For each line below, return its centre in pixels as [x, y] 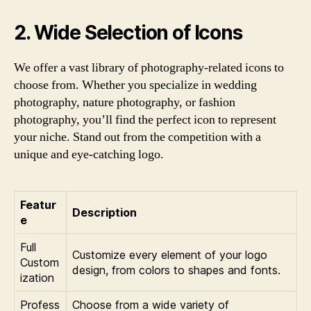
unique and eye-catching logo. [89, 154]
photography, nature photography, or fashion [125, 102]
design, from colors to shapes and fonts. [176, 270]
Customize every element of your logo [170, 254]
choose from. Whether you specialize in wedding [135, 85]
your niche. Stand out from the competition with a [137, 137]
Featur [38, 204]
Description [104, 212]
